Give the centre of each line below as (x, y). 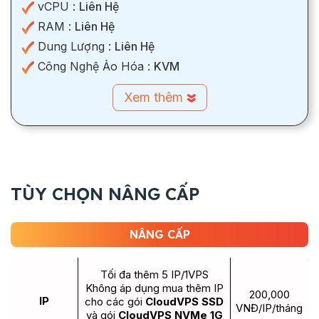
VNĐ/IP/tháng (269, 308)
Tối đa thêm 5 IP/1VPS (154, 275)
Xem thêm (155, 98)
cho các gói (115, 302)
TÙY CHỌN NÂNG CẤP (105, 194)
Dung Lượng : (74, 47)
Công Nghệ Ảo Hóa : (94, 67)
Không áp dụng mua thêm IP (154, 288)
